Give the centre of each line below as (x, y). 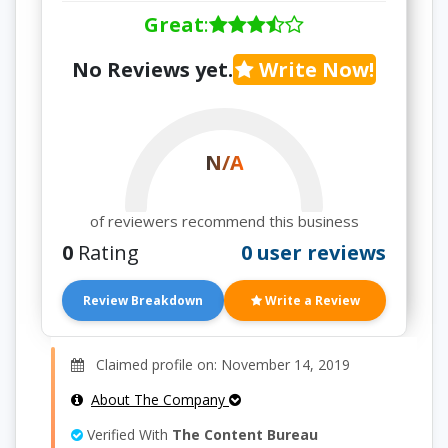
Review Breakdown (143, 300)
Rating (106, 252)
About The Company (160, 399)
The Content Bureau (245, 434)
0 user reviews (313, 252)
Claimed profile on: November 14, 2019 (217, 364)
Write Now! (314, 69)
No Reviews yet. (152, 69)
